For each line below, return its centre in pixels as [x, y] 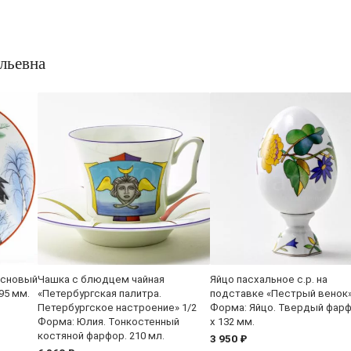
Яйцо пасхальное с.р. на [269, 279]
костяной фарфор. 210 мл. [101, 335]
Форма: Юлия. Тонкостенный [109, 321]
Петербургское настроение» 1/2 [117, 307]
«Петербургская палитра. [100, 293]
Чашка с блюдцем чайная [101, 279]
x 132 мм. [232, 321]
